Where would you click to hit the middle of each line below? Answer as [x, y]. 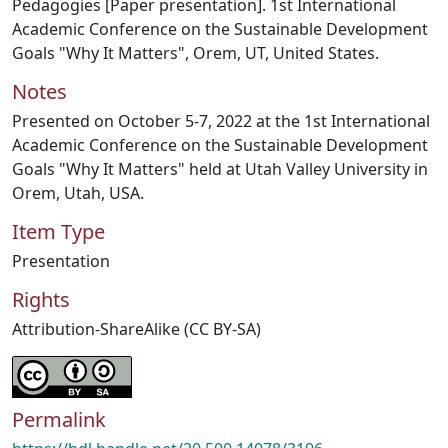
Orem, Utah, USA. [78, 193]
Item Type [58, 231]
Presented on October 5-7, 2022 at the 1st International [221, 121]
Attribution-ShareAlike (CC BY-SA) [136, 329]
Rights [41, 299]
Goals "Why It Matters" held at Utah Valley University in [220, 169]
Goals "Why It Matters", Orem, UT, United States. [195, 53]
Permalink [59, 419]
